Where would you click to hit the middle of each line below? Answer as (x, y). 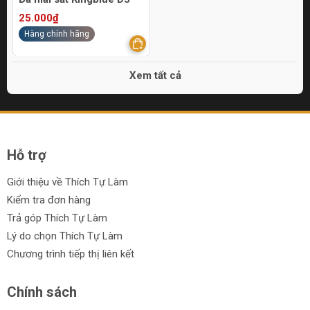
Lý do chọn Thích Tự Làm (65, 236)
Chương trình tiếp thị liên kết (71, 254)
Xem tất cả (155, 76)
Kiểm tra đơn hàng (49, 200)
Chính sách (42, 292)
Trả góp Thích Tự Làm (57, 218)
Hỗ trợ (27, 155)
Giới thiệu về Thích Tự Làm (67, 182)
